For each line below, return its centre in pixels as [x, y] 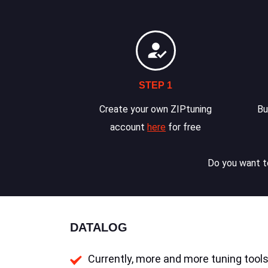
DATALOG [99, 227]
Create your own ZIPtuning [156, 109]
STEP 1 [156, 85]
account [129, 127]
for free [184, 127]
